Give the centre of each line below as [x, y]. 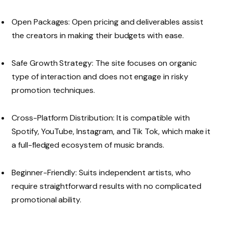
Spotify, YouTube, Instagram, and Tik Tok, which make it [111, 131]
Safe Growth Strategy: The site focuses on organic [104, 63]
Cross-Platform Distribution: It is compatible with [101, 118]
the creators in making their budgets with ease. [98, 35]
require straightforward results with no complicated [106, 186]
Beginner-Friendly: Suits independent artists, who [101, 173]
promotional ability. [47, 200]
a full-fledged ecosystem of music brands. [88, 145]
